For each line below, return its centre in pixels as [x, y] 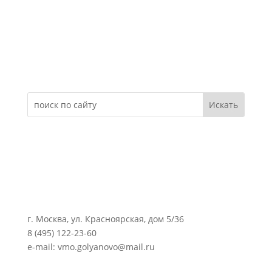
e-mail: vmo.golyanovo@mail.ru [91, 247]
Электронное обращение [93, 63]
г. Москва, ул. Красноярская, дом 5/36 [105, 219]
